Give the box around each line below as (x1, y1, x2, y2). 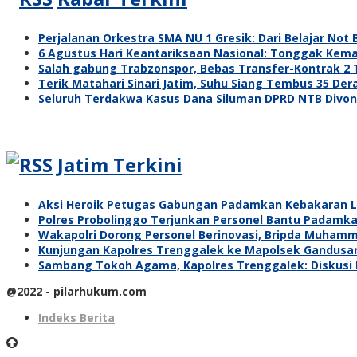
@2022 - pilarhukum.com (6, 283, 147, 299)
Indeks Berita (38, 309, 115, 325)
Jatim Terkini (57, 151, 182, 178)
